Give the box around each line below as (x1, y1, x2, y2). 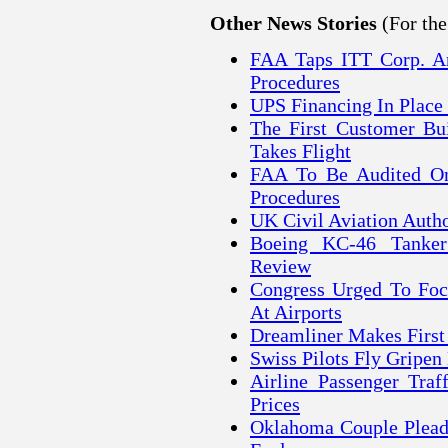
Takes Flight (250, 140, 351, 163)
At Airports (250, 301, 342, 324)
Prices (250, 393, 300, 416)
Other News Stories (210, 13, 382, 34)
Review (250, 255, 311, 278)
